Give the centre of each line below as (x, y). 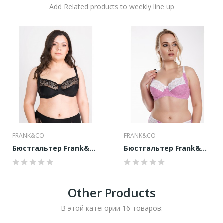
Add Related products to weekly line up (111, 7)
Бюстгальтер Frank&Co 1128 (92, 148)
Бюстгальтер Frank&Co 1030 (204, 148)
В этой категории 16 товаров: (111, 208)
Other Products (111, 192)
